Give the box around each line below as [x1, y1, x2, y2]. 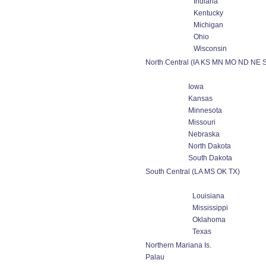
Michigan [193, 21, 223, 29]
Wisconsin [193, 45, 227, 53]
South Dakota [188, 154, 232, 162]
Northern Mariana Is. [145, 241, 211, 249]
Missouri [188, 118, 216, 126]
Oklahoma [192, 216, 226, 224]
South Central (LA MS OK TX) [145, 167, 240, 176]
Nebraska [188, 130, 220, 138]
